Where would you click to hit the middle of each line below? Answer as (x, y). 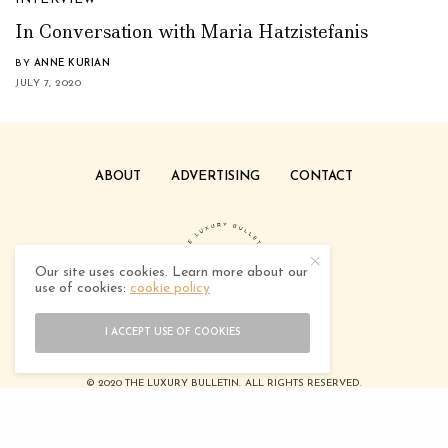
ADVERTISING (215, 177)
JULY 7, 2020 (48, 83)
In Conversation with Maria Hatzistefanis (191, 31)
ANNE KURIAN (71, 63)
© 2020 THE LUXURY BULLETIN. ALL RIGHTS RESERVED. (224, 383)
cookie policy (170, 288)
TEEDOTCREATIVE (260, 399)
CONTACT (321, 177)
